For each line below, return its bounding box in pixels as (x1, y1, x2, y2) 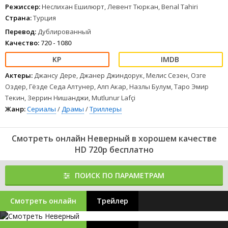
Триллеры (90, 104, 122, 113)
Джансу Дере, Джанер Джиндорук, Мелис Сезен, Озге (34, 71, 206, 80)
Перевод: (5, 27, 36, 36)
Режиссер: (5, 2, 40, 11)
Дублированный (36, 27, 91, 36)
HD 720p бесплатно (74, 144, 154, 155)
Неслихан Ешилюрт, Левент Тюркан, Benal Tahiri (42, 2, 198, 11)
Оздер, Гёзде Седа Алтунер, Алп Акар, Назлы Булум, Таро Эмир (5, 82, 209, 91)
